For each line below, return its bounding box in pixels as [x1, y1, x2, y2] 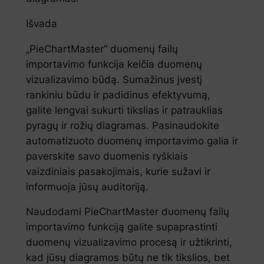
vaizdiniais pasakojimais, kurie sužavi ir [25, 165, 210, 177]
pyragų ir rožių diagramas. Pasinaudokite [25, 119, 219, 131]
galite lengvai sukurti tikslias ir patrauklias [25, 104, 223, 116]
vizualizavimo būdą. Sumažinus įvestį [25, 73, 202, 85]
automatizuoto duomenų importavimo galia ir [25, 134, 238, 147]
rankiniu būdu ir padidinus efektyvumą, [25, 88, 210, 101]
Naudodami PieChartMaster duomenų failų [25, 206, 229, 218]
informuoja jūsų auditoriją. [25, 180, 148, 193]
